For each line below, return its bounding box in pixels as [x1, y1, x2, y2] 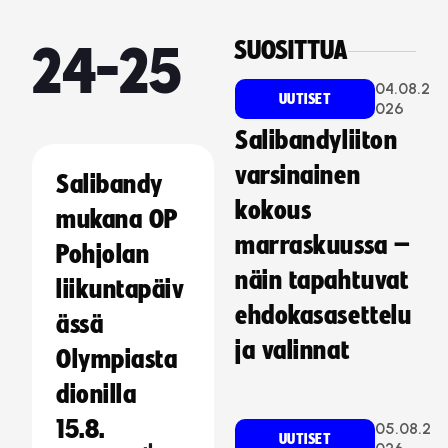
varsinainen [235, 162, 361, 190]
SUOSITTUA [234, 37, 348, 65]
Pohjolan [56, 241, 149, 269]
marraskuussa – [235, 232, 411, 260]
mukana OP [56, 206, 178, 234]
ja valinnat [235, 337, 351, 365]
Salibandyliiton [235, 127, 398, 155]
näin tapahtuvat [235, 267, 410, 295]
